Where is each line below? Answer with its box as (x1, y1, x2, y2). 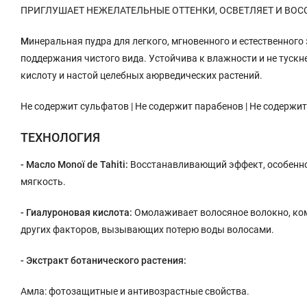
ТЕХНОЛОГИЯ (21, 130, 100, 145)
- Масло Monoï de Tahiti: (21, 158, 128, 170)
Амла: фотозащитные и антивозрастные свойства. (21, 285, 249, 297)
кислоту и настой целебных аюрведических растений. (21, 69, 262, 81)
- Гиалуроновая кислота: (21, 206, 132, 218)
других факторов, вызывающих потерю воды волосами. (21, 223, 274, 235)
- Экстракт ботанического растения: (21, 254, 186, 266)
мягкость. (21, 175, 66, 187)
